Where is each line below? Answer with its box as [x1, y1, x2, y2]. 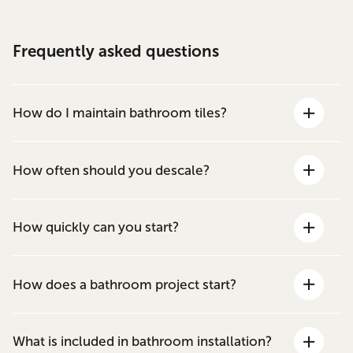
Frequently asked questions [13, 43, 220, 61]
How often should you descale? [13, 162, 210, 178]
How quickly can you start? [13, 220, 180, 236]
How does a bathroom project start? [13, 277, 237, 292]
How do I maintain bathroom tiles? [13, 105, 228, 121]
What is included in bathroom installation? [13, 334, 273, 350]
